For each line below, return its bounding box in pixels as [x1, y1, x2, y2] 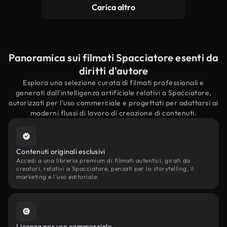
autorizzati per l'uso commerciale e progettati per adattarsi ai [9, 98, 218, 107]
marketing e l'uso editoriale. [16, 173, 99, 180]
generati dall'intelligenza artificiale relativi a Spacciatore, [15, 88, 212, 97]
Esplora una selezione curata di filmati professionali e [23, 78, 204, 87]
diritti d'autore [79, 64, 148, 77]
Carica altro [92, 2, 135, 12]
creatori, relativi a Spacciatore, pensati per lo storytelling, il [16, 165, 194, 172]
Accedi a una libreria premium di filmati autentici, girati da [16, 157, 191, 164]
